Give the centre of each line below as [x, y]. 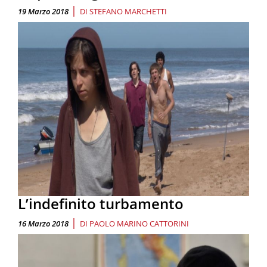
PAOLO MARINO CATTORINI [139, 223]
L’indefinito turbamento [101, 203]
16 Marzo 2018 [43, 223]
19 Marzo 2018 [43, 12]
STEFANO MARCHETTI [128, 12]
